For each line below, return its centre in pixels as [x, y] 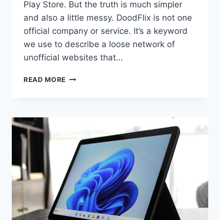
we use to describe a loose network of [99, 44]
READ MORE [45, 80]
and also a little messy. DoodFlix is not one [108, 18]
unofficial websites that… [73, 58]
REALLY [79, 119]
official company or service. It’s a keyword [106, 31]
